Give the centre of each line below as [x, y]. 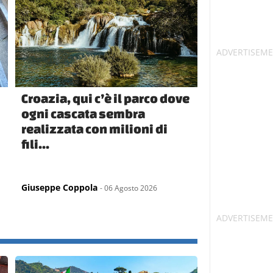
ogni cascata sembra [83, 113]
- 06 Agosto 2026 [129, 188]
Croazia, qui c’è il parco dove [106, 98]
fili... [36, 144]
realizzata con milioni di [95, 128]
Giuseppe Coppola [60, 187]
